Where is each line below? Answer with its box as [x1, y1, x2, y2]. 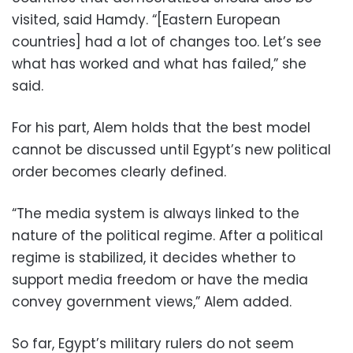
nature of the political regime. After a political [12, 226, 323, 245]
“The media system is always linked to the [12, 204, 299, 223]
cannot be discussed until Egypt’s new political [12, 140, 331, 159]
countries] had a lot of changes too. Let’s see [12, 32, 321, 51]
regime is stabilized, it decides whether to [12, 248, 295, 267]
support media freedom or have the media [12, 270, 308, 289]
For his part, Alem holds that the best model [12, 118, 310, 137]
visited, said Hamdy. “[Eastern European [12, 10, 281, 29]
